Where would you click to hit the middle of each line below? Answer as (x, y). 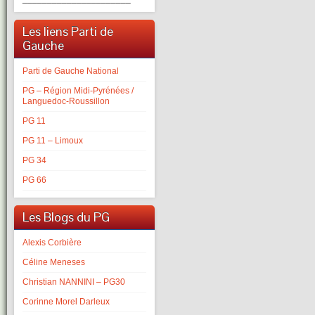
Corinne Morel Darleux (66, 302)
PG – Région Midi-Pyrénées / (78, 91)
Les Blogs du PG (66, 217)
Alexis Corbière (52, 243)
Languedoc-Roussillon (66, 101)
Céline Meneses (54, 262)
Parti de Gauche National (71, 71)
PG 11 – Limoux (53, 141)
